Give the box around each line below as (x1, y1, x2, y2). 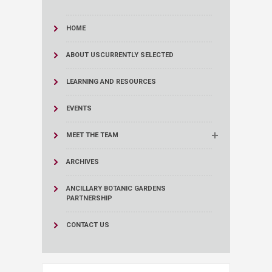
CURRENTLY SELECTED (100, 51, 174, 59)
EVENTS (66, 104, 92, 113)
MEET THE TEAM (66, 131, 118, 140)
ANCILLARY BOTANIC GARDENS (66, 185, 166, 193)
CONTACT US (66, 221, 109, 229)
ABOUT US (66, 51, 100, 59)
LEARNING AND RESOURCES (66, 78, 156, 86)
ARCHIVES (66, 158, 99, 166)
